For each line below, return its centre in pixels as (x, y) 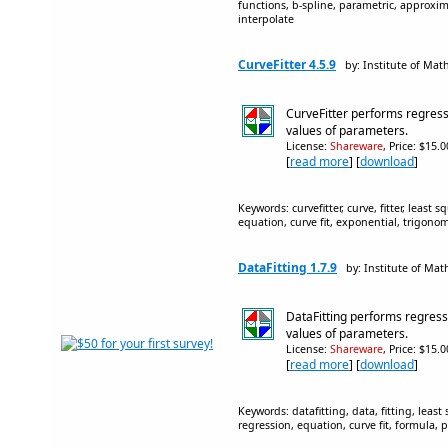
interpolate (266, 18)
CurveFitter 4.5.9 (287, 64)
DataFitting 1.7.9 (287, 267)
